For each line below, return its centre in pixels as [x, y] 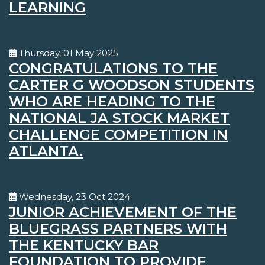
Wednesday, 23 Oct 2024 [73, 197]
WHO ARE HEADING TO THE [112, 102]
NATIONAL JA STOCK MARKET [119, 118]
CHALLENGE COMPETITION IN [118, 135]
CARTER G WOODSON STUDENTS [132, 85]
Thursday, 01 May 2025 [67, 53]
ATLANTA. [46, 151]
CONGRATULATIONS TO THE [113, 69]
